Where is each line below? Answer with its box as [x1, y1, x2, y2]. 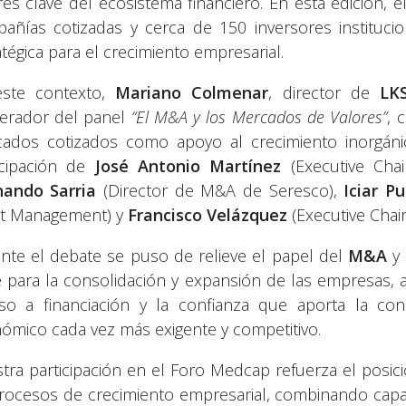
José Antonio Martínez [94, 155, 282, 178]
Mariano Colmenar [115, 82, 269, 104]
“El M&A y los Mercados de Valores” [130, 106, 388, 129]
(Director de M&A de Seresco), [96, 179, 344, 202]
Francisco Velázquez [127, 204, 287, 227]
